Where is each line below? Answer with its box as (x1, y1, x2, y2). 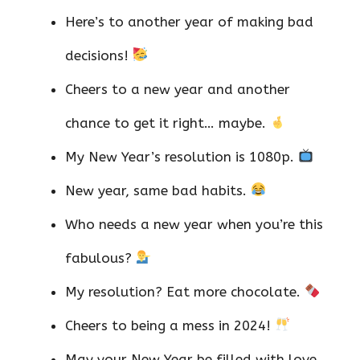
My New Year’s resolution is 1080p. (65, 148, 298, 165)
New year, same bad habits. (65, 182, 251, 198)
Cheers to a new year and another (65, 80, 290, 97)
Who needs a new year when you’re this (65, 215, 323, 232)
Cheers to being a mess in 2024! (65, 317, 275, 333)
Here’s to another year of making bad (65, 13, 313, 30)
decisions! (65, 47, 133, 63)
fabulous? (65, 249, 136, 266)
